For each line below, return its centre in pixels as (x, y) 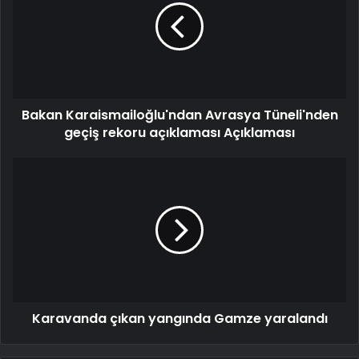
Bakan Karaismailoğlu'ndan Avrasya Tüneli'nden (179, 115)
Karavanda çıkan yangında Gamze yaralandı (179, 319)
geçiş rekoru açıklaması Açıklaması (179, 133)
